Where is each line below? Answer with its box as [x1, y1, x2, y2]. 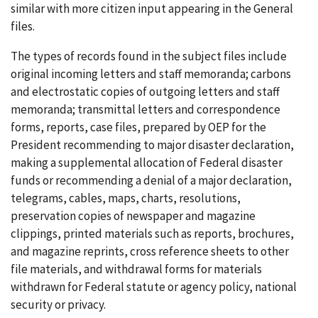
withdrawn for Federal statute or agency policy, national [11, 279, 297, 295]
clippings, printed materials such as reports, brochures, [11, 226, 294, 241]
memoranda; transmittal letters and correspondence [11, 102, 280, 117]
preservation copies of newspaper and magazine [11, 208, 256, 224]
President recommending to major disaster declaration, [11, 137, 294, 153]
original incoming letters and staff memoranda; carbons [11, 66, 291, 82]
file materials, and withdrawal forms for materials [11, 261, 262, 277]
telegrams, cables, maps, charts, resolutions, [11, 190, 241, 206]
